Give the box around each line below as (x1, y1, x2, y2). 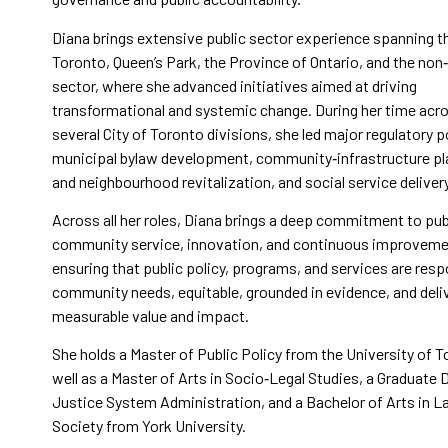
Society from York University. (52, 416, 246, 436)
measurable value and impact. (52, 305, 249, 325)
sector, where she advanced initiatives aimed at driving (52, 75, 417, 95)
